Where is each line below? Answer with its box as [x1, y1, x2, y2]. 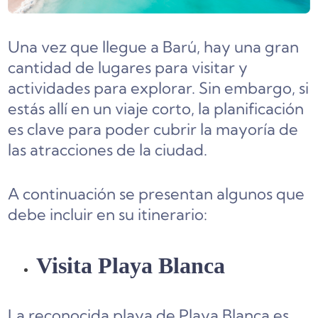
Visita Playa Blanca [36, 253, 226, 279]
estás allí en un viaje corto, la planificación [8, 99, 305, 119]
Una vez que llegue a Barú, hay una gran [8, 37, 300, 57]
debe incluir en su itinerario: [8, 204, 208, 225]
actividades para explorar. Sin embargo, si [8, 78, 309, 99]
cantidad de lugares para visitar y [8, 57, 248, 78]
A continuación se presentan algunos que [8, 184, 305, 204]
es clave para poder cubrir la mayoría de [8, 119, 299, 140]
